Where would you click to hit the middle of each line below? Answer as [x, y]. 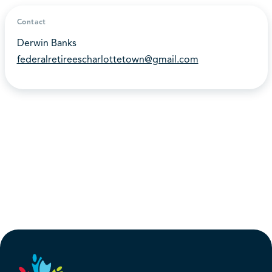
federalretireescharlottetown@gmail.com [107, 60]
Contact [31, 22]
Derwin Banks [46, 43]
